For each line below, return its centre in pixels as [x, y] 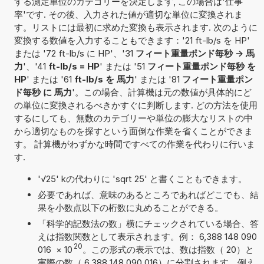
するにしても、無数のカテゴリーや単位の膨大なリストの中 [133, 118]
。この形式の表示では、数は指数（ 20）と [168, 249]
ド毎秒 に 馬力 [43, 92]
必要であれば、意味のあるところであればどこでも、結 [148, 194]
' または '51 [123, 66]
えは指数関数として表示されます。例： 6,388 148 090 [147, 236]
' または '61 [50, 79]
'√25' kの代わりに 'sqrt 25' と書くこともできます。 [142, 179]
